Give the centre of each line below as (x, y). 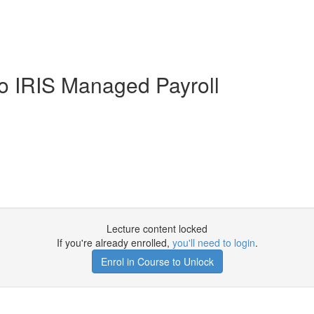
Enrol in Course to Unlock (157, 261)
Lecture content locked (157, 228)
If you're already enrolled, (114, 243)
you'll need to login (213, 243)
